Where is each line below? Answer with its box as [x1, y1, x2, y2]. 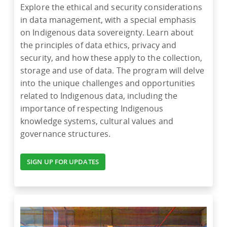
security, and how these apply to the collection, [20, 52, 202, 64]
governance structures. [20, 128, 113, 140]
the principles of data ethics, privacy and [20, 40, 177, 51]
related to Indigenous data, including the [20, 90, 178, 102]
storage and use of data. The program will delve [20, 65, 204, 77]
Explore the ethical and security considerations [20, 2, 202, 13]
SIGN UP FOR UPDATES [27, 157, 99, 167]
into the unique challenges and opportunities [20, 78, 196, 89]
